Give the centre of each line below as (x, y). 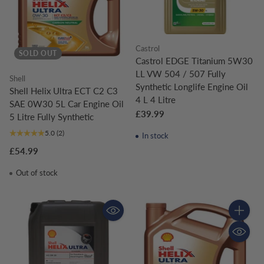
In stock (154, 136)
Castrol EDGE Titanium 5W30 (194, 61)
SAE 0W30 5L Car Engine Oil (67, 104)
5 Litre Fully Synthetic (52, 117)
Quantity (245, 221)
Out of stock (36, 173)
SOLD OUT (38, 53)
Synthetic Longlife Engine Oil (192, 87)
